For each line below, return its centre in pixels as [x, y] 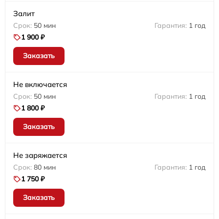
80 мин [45, 167]
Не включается [40, 85]
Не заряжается [40, 155]
